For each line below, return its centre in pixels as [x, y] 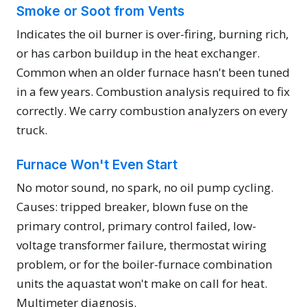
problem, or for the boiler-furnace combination [144, 265]
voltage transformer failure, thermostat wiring [142, 245]
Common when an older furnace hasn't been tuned [153, 73]
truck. [32, 130]
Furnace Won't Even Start [97, 165]
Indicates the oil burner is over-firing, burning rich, [152, 34]
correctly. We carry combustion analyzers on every [152, 111]
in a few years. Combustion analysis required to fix [153, 92]
